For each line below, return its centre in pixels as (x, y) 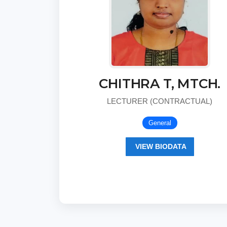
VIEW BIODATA (160, 146)
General (160, 123)
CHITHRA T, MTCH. (160, 83)
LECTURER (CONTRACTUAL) (160, 101)
